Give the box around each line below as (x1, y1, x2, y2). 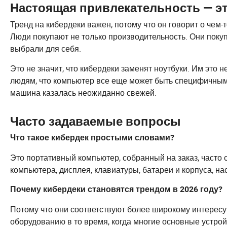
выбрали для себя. (10, 43, 81, 55)
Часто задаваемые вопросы (10, 115, 181, 129)
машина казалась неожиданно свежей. (10, 87, 157, 99)
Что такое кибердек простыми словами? (10, 133, 174, 143)
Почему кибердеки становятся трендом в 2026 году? (10, 184, 222, 195)
